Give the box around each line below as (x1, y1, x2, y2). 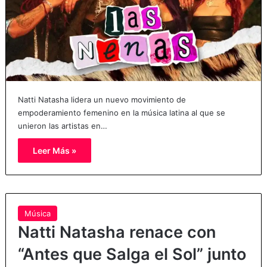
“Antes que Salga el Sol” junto (17, 244, 246, 265)
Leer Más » (32, 145, 76, 156)
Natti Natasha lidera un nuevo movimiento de (17, 95, 186, 105)
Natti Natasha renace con (17, 222, 216, 243)
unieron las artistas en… (17, 121, 107, 131)
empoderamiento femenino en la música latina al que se (17, 108, 225, 118)
